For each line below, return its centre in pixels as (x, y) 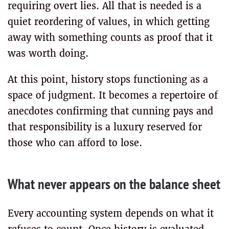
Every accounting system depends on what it (111, 213)
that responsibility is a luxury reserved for (105, 127)
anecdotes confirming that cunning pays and (110, 111)
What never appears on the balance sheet (114, 184)
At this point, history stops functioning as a (108, 79)
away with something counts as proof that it (110, 38)
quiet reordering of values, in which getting (109, 22)
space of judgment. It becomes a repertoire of (113, 95)
